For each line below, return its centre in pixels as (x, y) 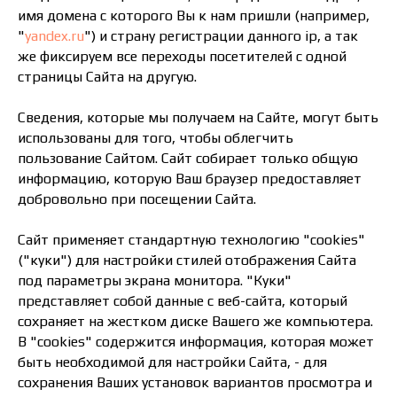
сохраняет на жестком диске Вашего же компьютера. (195, 321)
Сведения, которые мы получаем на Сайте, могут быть (198, 117)
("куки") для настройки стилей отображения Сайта (187, 260)
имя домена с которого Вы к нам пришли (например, (194, 16)
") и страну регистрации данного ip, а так (221, 36)
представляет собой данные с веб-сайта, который (183, 301)
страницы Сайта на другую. (107, 77)
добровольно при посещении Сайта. (137, 199)
